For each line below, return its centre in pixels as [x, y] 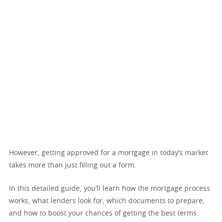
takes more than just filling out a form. [73, 166]
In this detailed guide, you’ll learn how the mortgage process [110, 189]
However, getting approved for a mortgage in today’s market [109, 153]
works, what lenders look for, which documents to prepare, [107, 201]
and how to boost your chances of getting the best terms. [104, 214]
